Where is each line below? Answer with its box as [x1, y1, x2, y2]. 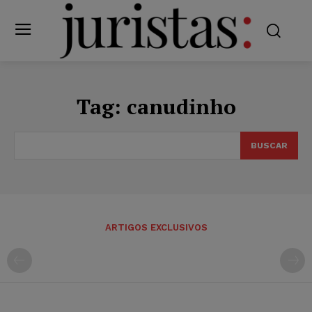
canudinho [126, 92, 236, 120]
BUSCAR [251, 140, 288, 150]
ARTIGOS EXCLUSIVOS [104, 221, 208, 233]
